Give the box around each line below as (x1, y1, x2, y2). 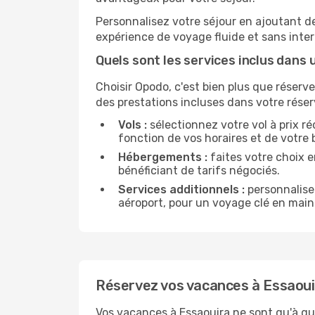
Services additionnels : (118, 183, 245, 196)
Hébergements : (118, 150, 207, 164)
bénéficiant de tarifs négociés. (118, 164, 280, 177)
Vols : (118, 118, 147, 131)
